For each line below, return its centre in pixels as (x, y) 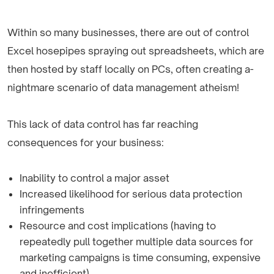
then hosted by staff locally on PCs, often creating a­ (131, 69)
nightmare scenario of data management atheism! (123, 87)
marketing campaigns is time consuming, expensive (140, 257)
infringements (52, 209)
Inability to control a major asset (94, 178)
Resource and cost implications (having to (118, 225)
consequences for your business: (86, 142)
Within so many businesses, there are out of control (128, 32)
